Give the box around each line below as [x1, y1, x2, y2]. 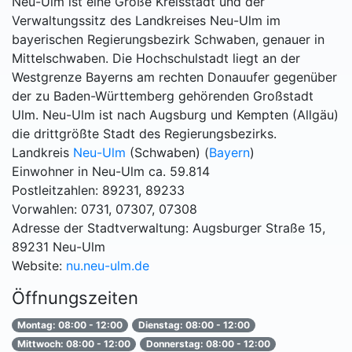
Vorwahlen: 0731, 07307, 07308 [12, 201, 197, 218]
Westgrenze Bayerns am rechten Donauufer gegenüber [12, 69, 337, 86]
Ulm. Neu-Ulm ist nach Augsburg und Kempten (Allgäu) [12, 107, 339, 123]
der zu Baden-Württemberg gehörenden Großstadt [12, 88, 313, 104]
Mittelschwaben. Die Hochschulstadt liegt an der [12, 50, 300, 67]
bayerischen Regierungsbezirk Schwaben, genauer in [12, 31, 324, 48]
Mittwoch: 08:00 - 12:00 [17, 338, 131, 350]
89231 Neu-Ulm [12, 239, 105, 255]
